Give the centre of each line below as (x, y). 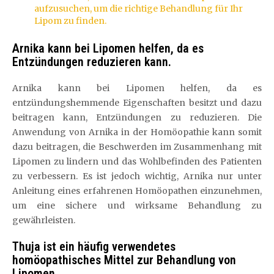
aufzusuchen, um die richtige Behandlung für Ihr (139, 8)
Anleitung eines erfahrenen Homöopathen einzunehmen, (137, 191)
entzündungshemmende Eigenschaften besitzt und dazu (137, 103)
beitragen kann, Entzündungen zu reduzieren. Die (137, 117)
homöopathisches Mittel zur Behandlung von (124, 260)
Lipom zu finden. (70, 20)
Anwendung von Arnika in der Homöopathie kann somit (137, 132)
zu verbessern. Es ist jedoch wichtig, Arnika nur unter (137, 176)
